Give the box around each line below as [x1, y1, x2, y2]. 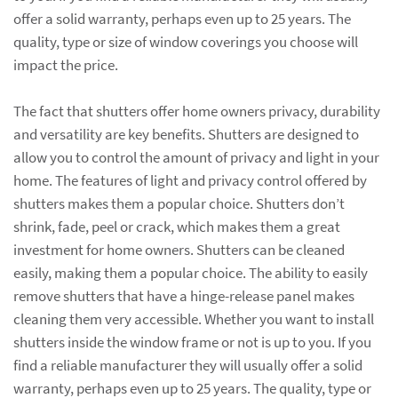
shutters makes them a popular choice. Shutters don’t [13, 193, 345, 213]
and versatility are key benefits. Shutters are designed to [13, 123, 359, 144]
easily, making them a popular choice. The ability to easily [13, 262, 368, 283]
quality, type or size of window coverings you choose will [13, 32, 358, 52]
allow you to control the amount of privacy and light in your [13, 147, 379, 167]
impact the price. [13, 55, 118, 75]
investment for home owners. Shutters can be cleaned [13, 239, 345, 259]
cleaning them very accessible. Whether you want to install [13, 308, 374, 329]
